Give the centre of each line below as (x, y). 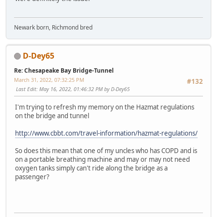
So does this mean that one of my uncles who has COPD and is (106, 151)
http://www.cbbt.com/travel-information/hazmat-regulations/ (106, 133)
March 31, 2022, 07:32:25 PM (49, 79)
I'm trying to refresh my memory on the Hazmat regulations (105, 107)
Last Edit (26, 89)
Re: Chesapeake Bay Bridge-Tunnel (64, 70)
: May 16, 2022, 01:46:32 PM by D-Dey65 (83, 89)
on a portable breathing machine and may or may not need (102, 160)
